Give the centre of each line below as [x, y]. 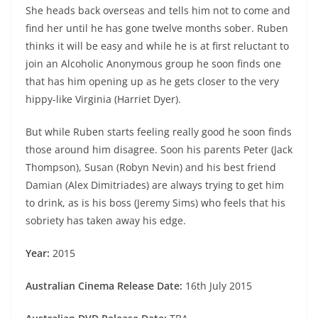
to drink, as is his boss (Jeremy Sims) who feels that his [155, 203]
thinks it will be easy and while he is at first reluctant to [157, 46]
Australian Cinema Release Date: [105, 286]
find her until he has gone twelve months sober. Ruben [157, 28]
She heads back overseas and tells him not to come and [158, 11]
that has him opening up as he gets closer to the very [152, 82]
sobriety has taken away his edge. [106, 221]
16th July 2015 [219, 286]
